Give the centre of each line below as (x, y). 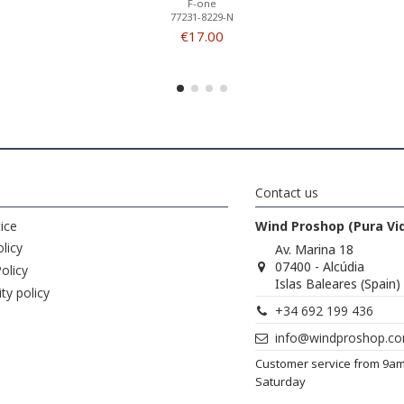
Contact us (287, 192)
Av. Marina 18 (315, 249)
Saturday (280, 382)
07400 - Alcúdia (320, 266)
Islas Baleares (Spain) (338, 283)
